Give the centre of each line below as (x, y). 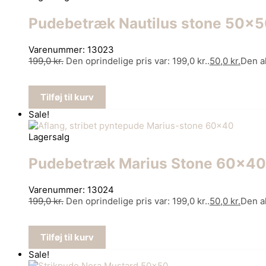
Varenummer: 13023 (71, 49)
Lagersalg (49, 137)
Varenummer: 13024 (71, 190)
